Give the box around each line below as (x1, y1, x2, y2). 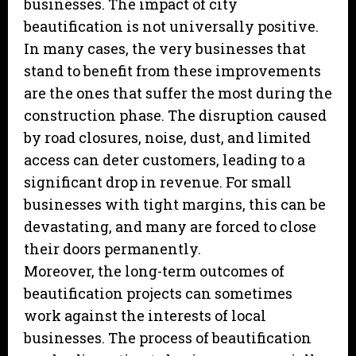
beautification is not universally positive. (24, 17, 319, 37)
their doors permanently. (24, 239, 201, 259)
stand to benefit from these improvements (24, 61, 321, 81)
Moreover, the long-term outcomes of (24, 261, 284, 281)
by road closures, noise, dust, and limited (24, 128, 311, 148)
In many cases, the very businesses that (24, 39, 306, 59)
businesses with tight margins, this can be (24, 195, 326, 215)
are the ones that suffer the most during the (24, 83, 332, 103)
